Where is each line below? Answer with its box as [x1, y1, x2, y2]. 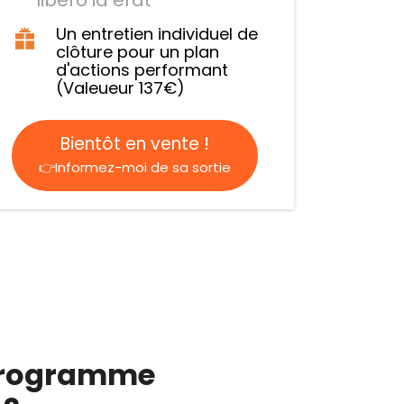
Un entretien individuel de [55, 22, 258, 45]
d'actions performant [55, 58, 228, 81]
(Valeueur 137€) [55, 76, 185, 99]
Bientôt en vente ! [60, 131, 209, 156]
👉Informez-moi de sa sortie [38, 157, 231, 177]
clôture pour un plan [55, 40, 219, 63]
